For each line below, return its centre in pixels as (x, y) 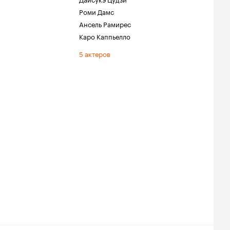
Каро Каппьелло (105, 36)
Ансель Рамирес (105, 24)
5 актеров (95, 53)
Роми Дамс (97, 11)
